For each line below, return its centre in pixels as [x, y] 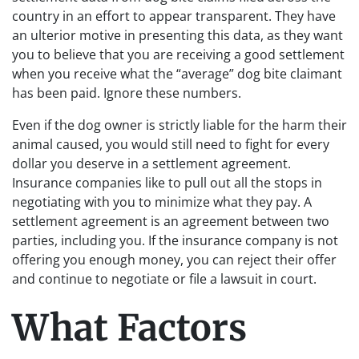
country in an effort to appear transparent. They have [174, 16]
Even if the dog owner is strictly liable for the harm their [179, 125]
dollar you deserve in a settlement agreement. [151, 163]
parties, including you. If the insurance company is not [175, 240]
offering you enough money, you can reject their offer [174, 260]
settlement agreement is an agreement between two [171, 221]
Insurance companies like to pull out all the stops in [167, 183]
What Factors [129, 328]
